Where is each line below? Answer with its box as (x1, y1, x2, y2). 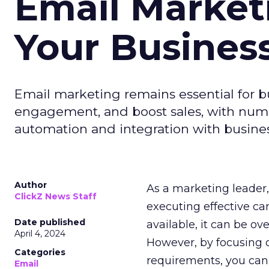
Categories (14, 247, 65, 258)
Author (14, 180, 47, 190)
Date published (14, 217, 85, 228)
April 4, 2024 (14, 228, 65, 239)
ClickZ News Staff (14, 191, 97, 202)
